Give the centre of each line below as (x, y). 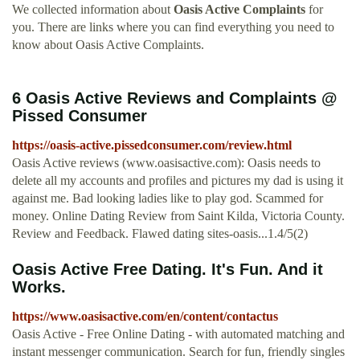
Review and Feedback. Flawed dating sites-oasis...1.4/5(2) (160, 234)
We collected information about (93, 10)
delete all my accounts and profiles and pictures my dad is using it (178, 181)
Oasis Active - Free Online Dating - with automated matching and (178, 334)
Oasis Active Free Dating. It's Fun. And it (168, 270)
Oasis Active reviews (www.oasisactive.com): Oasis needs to (166, 163)
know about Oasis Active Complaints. (108, 45)
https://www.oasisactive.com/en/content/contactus (145, 317)
